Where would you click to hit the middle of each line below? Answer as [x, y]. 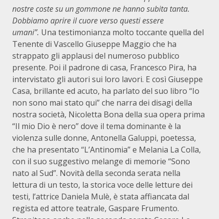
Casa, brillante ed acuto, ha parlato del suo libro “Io [106, 91]
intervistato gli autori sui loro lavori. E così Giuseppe [108, 79]
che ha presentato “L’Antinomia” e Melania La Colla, [107, 150]
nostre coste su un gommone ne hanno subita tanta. [101, 9]
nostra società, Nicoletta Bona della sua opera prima [109, 114]
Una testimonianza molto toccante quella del [121, 32]
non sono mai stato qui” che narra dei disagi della [102, 103]
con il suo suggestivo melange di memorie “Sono [101, 161]
